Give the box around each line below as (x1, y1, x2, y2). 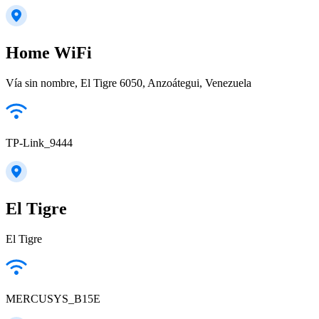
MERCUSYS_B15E (6, 292, 100, 305)
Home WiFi (6, 43, 92, 62)
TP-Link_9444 (6, 136, 73, 149)
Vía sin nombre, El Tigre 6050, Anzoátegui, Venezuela (6, 76, 251, 89)
